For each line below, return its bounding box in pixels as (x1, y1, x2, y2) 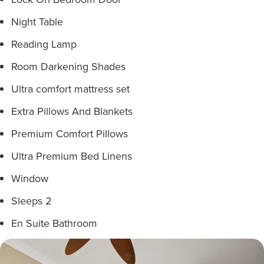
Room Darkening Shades (11, 59, 126, 74)
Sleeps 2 (11, 193, 52, 208)
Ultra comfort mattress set (11, 81, 130, 96)
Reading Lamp (11, 37, 77, 51)
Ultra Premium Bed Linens (11, 148, 132, 163)
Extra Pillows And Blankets (11, 104, 133, 118)
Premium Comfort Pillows (11, 126, 128, 141)
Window (11, 171, 48, 186)
